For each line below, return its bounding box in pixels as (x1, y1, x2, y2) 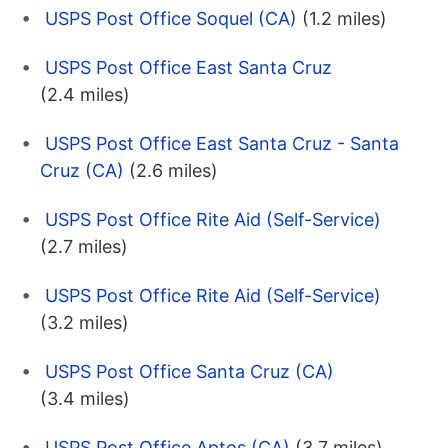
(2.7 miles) (40, 236, 128, 258)
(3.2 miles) (40, 312, 129, 334)
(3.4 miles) (40, 388, 130, 410)
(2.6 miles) (129, 160, 218, 182)
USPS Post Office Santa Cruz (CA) (45, 361, 334, 383)
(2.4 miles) (40, 84, 130, 106)
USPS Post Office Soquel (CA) (45, 8, 297, 30)
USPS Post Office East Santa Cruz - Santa (45, 133, 399, 155)
